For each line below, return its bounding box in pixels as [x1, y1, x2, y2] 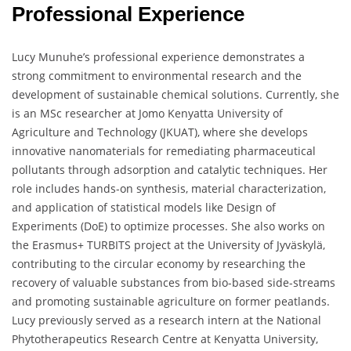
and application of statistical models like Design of [12, 200, 276, 215]
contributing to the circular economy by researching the [12, 256, 306, 272]
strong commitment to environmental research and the [12, 68, 302, 84]
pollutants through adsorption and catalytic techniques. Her [12, 162, 327, 178]
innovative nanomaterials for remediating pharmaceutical [12, 143, 316, 159]
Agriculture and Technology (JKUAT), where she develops [12, 125, 308, 140]
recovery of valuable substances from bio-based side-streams [12, 275, 335, 291]
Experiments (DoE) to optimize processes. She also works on [12, 219, 325, 234]
